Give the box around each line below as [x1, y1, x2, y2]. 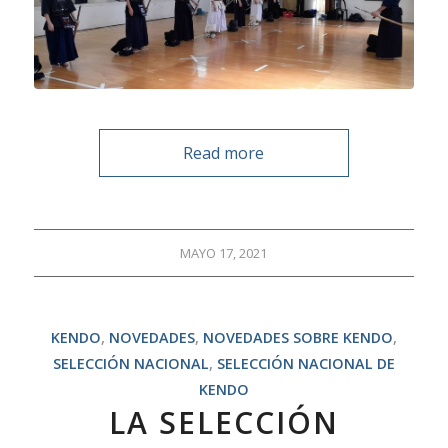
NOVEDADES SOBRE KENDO [202, 327, 393, 347]
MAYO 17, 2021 [180, 243, 268, 262]
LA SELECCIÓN [108, 401, 339, 443]
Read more [183, 141, 265, 164]
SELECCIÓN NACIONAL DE [216, 353, 395, 373]
